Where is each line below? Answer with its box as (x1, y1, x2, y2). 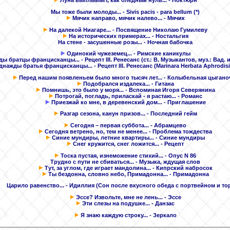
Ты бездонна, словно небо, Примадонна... (48, 170, 168, 177)
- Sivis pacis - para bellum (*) (121, 8, 200, 15)
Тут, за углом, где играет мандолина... (44, 164, 151, 171)
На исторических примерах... (68, 32, 150, 39)
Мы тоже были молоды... (51, 8, 121, 15)
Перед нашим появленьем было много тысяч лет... (18, 74, 162, 81)
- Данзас (150, 200, 175, 207)
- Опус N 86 (163, 152, 196, 159)
